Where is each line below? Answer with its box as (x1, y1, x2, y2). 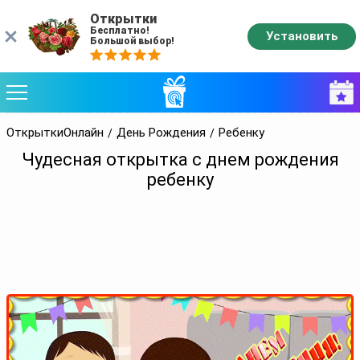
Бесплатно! (90, 24, 149, 36)
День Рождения (117, 125, 206, 140)
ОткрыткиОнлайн (6, 125, 104, 140)
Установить (265, 28, 338, 43)
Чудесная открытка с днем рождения (21, 149, 339, 170)
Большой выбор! (90, 35, 174, 47)
